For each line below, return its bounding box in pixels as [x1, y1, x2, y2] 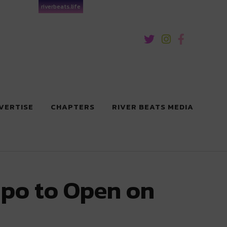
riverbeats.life [41, 2, 81, 11]
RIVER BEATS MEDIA [112, 101, 194, 112]
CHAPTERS [51, 101, 95, 112]
